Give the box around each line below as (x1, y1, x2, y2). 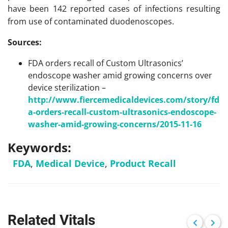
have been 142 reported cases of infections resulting (8, 3, 220, 14)
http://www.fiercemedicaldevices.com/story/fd (28, 94, 219, 105)
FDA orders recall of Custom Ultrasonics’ (28, 58, 183, 69)
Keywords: (8, 139, 71, 156)
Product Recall (110, 157, 176, 169)
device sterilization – (28, 82, 106, 93)
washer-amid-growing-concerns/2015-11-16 (28, 119, 202, 130)
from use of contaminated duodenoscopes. (8, 16, 174, 27)
